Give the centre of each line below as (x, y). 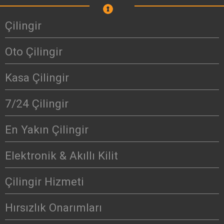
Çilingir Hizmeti (44, 182)
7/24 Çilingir (37, 104)
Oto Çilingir (34, 52)
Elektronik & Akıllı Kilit (61, 156)
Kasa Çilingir (37, 78)
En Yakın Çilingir (47, 130)
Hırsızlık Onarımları (53, 208)
